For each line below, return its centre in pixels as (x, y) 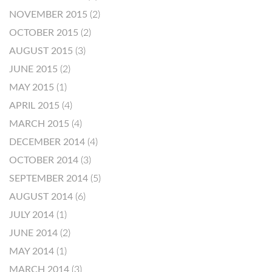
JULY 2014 (32, 215)
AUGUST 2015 (41, 51)
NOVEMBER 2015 (48, 15)
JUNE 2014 (33, 233)
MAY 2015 (32, 87)
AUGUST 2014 (41, 197)
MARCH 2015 (39, 124)
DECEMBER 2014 (47, 142)
